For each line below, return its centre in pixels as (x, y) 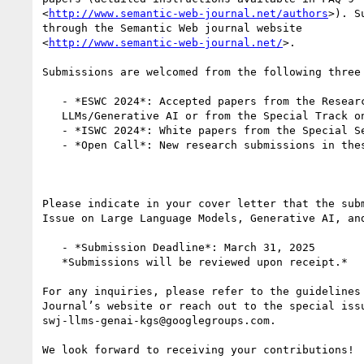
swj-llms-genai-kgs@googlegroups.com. (159, 320)
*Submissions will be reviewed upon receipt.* (52, 262)
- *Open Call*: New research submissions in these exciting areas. (52, 145)
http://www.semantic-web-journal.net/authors (188, 13)
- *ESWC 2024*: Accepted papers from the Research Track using (52, 101)
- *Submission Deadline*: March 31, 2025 (52, 247)
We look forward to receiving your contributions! (198, 349)
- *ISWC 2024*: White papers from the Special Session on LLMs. (52, 130)
